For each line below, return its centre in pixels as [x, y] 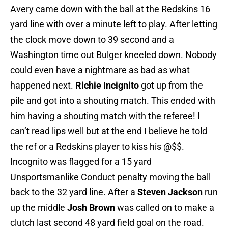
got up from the [171, 85]
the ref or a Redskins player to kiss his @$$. [97, 147]
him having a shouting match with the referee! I [105, 116]
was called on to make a [165, 208]
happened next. [43, 85]
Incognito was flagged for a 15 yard [81, 162]
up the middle [39, 208]
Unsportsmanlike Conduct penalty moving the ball [110, 177]
